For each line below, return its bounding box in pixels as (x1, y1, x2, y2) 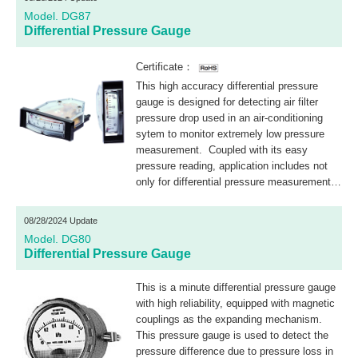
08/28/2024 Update (24, 215, 97, 225)
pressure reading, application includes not (136, 159, 219, 172)
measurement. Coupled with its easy (136, 143, 308, 156)
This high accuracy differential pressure (136, 79, 318, 92)
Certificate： (136, 61, 193, 74)
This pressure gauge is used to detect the (136, 328, 328, 341)
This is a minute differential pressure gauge (136, 280, 336, 293)
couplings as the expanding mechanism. (136, 312, 322, 325)
